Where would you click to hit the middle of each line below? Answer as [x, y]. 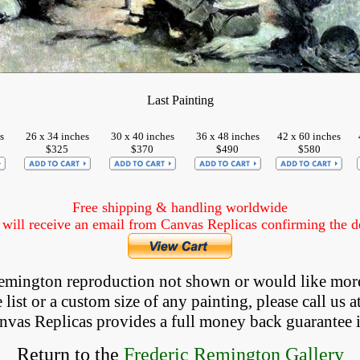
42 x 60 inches [309, 136]
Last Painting [180, 100]
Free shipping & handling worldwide [180, 207]
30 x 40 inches [142, 136]
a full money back [223, 321]
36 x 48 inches [227, 136]
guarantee [321, 321]
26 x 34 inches [57, 136]
